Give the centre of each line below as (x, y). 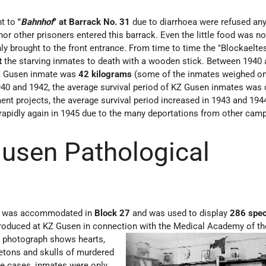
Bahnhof (37, 22)
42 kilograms (105, 75)
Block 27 (113, 213)
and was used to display (180, 213)
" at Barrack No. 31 (92, 22)
